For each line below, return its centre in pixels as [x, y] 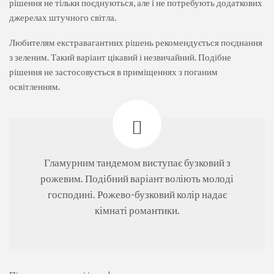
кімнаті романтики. [137, 210]
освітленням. [35, 86]
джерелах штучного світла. [63, 17]
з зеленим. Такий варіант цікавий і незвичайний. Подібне [120, 57]
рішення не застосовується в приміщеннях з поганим [113, 71]
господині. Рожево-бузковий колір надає [137, 194]
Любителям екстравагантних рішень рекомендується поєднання [136, 42]
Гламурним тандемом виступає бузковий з [137, 162]
